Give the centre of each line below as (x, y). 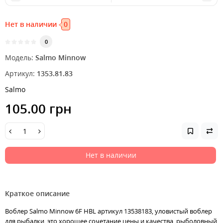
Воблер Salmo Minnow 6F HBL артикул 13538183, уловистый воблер (109, 211)
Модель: (19, 58)
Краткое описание (37, 194)
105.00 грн (38, 109)
